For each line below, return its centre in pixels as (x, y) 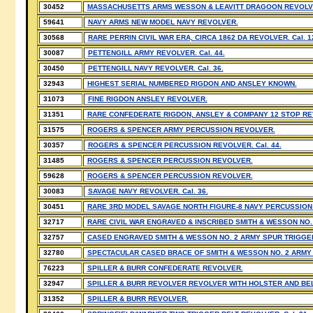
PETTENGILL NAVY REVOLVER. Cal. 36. (155, 68)
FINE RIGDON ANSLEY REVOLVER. (147, 99)
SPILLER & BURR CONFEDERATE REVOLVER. (165, 268)
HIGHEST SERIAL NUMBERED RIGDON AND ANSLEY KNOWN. (192, 83)
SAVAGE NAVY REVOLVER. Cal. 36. (148, 191)
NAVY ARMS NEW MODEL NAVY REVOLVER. (163, 22)
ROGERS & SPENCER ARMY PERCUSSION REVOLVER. (181, 130)
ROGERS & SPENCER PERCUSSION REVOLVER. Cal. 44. (184, 145)
